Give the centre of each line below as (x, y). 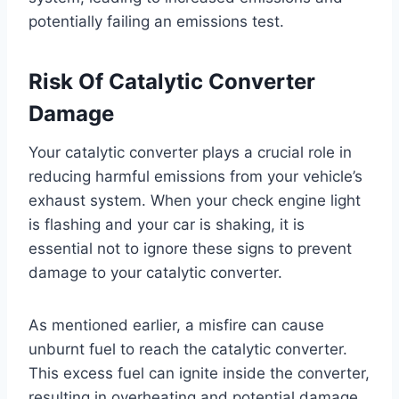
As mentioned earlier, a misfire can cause (176, 326)
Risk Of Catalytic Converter (172, 82)
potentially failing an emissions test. (156, 22)
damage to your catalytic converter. (155, 273)
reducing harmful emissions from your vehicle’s (195, 177)
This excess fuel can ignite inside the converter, (199, 374)
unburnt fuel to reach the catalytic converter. (188, 350)
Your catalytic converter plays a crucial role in (190, 153)
